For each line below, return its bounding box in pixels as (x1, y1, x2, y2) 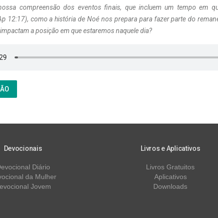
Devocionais (3, 145, 42, 153)
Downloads (153, 182, 188, 191)
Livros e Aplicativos (141, 145, 200, 153)
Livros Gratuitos (146, 163, 195, 171)
